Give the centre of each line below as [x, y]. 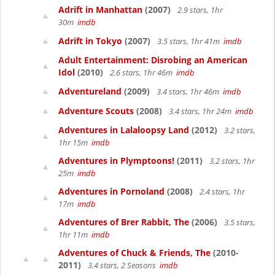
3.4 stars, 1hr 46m [189, 91]
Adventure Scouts [96, 111]
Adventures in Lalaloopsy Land [124, 130]
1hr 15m [75, 142]
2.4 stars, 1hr [221, 192]
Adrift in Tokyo [90, 41]
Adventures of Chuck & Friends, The [134, 253]
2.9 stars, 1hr [199, 10]
